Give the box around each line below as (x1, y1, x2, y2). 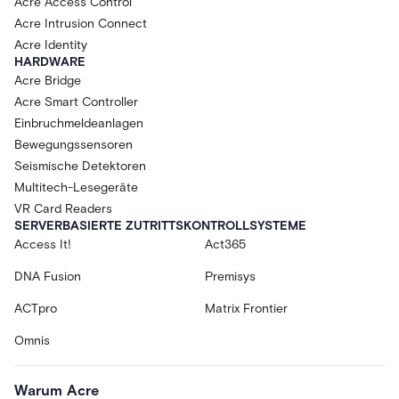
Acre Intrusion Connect (14, 16, 147, 31)
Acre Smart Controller (14, 94, 138, 110)
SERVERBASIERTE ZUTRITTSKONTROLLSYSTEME (14, 218, 306, 233)
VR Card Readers (14, 201, 112, 216)
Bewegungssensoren (14, 137, 133, 152)
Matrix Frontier (205, 301, 288, 316)
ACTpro (14, 301, 57, 316)
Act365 (205, 237, 246, 252)
